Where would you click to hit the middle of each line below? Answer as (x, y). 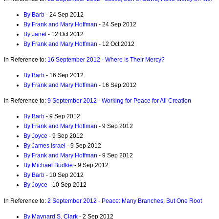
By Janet (35, 34)
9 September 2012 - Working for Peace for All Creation (119, 101)
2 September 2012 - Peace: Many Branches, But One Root (125, 201)
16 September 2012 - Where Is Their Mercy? (106, 59)
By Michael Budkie (48, 165)
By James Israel (44, 146)
